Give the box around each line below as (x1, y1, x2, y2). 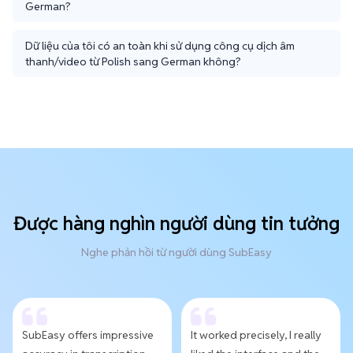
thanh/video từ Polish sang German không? (25, 54, 241, 69)
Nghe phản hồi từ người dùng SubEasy (81, 244, 272, 259)
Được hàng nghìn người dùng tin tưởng (13, 210, 340, 236)
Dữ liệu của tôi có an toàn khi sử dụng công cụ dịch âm (25, 38, 295, 53)
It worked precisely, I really (191, 327, 321, 342)
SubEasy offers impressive (22, 327, 154, 342)
